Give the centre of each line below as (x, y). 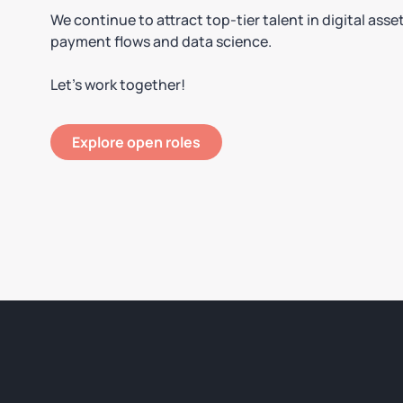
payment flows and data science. (161, 42)
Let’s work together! (118, 85)
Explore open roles (136, 143)
